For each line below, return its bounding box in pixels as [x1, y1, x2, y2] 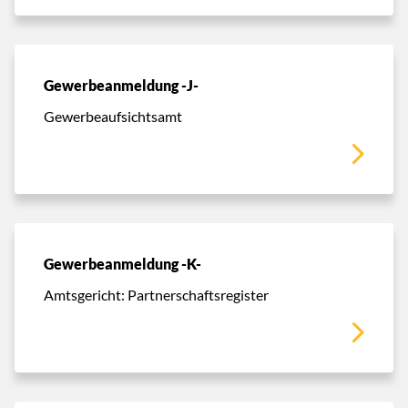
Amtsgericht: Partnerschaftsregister [44, 285, 269, 303]
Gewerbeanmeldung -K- [44, 254, 201, 273]
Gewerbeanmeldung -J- [44, 76, 199, 95]
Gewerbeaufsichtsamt [44, 107, 182, 125]
